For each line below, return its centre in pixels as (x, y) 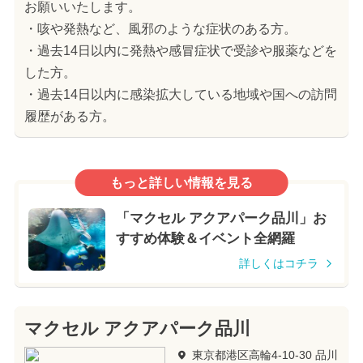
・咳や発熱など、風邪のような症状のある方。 (160, 28)
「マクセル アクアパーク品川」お (221, 219)
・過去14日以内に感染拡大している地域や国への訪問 (180, 94)
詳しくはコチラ (278, 264)
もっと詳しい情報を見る (181, 182)
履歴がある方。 (69, 116)
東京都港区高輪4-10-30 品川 (265, 354)
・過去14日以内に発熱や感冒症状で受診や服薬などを (180, 50)
